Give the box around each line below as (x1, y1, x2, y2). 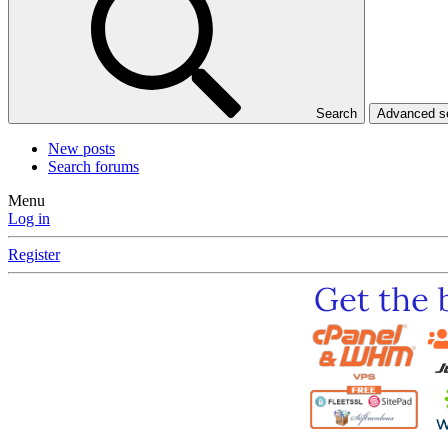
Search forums (48, 158, 139, 176)
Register (8, 246, 60, 264)
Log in (8, 210, 50, 228)
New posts (48, 140, 115, 158)
